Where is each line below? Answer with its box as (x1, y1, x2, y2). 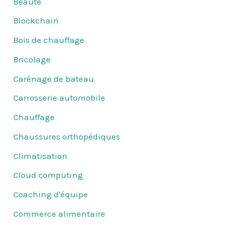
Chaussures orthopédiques (13, 131, 121, 142)
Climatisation (13, 150, 68, 161)
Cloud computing (13, 170, 83, 180)
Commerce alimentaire (13, 208, 106, 219)
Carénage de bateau (13, 73, 95, 84)
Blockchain (13, 15, 59, 26)
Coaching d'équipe (13, 189, 88, 200)
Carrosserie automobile (13, 93, 106, 103)
